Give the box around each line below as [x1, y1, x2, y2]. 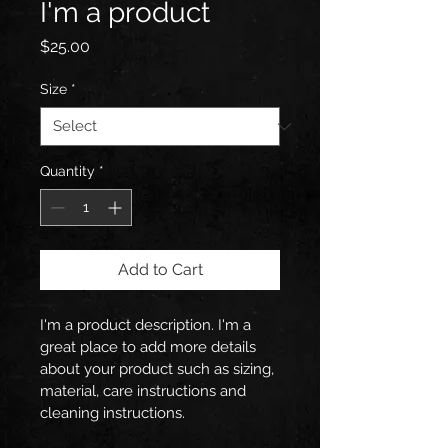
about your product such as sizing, [40, 360, 278, 378]
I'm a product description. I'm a [40, 316, 255, 334]
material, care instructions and [40, 382, 250, 400]
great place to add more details [40, 338, 260, 356]
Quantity [40, 163, 95, 179]
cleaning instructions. [40, 404, 185, 422]
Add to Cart [117, 260, 203, 279]
